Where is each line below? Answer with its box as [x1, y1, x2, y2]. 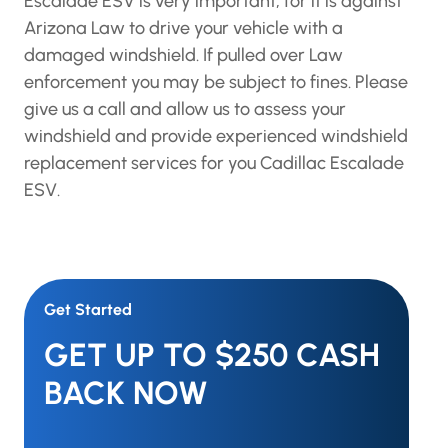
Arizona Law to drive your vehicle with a [24, 17, 343, 39]
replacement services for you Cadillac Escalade [24, 152, 404, 174]
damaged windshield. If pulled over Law [24, 44, 343, 66]
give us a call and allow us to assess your [24, 98, 346, 120]
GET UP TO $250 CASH [44, 336, 380, 374]
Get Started [44, 300, 132, 319]
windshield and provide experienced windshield [24, 125, 408, 147]
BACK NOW [44, 374, 208, 412]
